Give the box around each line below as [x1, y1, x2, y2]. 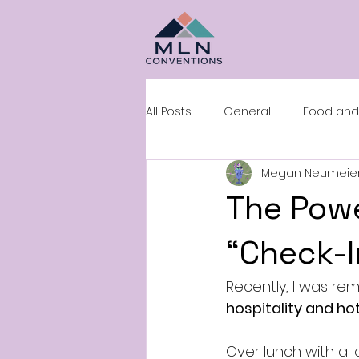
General [224, 103, 271, 119]
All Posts [146, 103, 192, 119]
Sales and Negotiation [178, 167, 306, 184]
